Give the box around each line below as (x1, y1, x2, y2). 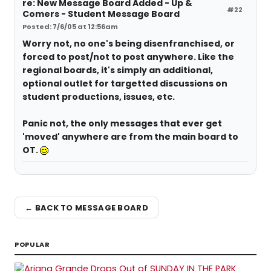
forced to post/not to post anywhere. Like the (22, 51, 234, 63)
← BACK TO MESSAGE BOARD (25, 201, 148, 214)
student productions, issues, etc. (22, 91, 175, 103)
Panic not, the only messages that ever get (22, 117, 222, 129)
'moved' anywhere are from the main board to (22, 131, 238, 143)
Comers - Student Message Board (22, 8, 180, 20)
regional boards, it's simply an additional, (22, 64, 213, 76)
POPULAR (15, 240, 50, 249)
